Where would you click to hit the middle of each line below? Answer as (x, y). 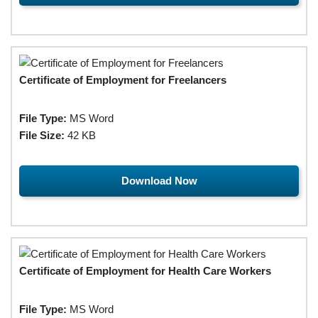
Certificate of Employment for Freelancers (123, 79)
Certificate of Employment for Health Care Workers (145, 270)
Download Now (159, 180)
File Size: (42, 135)
